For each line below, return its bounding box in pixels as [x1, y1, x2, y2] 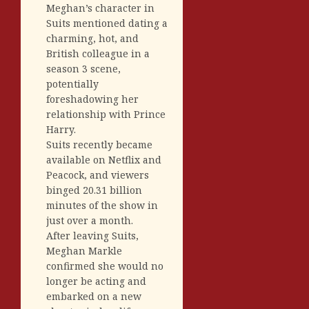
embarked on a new [46, 289, 141, 303]
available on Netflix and [46, 152, 161, 166]
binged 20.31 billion [46, 183, 142, 197]
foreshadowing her [46, 92, 139, 106]
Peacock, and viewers [46, 168, 149, 181]
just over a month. [46, 213, 133, 227]
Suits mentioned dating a [46, 16, 168, 30]
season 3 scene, [46, 61, 121, 75]
